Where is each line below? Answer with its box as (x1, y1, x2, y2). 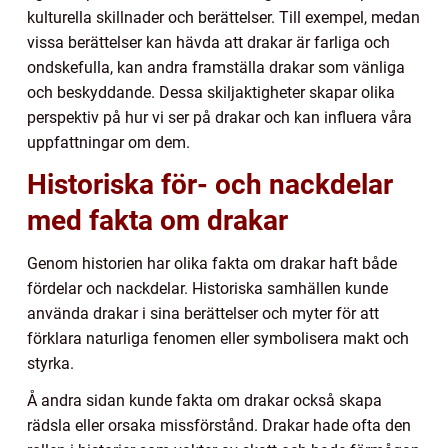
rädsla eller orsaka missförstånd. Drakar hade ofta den (27, 416, 411, 436)
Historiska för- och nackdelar (27, 168, 393, 202)
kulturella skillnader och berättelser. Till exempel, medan (27, 8, 420, 28)
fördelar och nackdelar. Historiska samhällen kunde (27, 279, 388, 299)
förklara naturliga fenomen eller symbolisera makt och (27, 329, 409, 349)
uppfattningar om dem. (27, 133, 190, 153)
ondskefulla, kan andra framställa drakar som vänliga (27, 58, 405, 78)
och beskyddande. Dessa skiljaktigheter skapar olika (27, 83, 395, 103)
